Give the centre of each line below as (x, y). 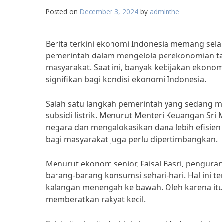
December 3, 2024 (109, 12)
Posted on (63, 12)
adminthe (165, 12)
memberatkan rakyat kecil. (96, 199)
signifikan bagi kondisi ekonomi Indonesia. (126, 79)
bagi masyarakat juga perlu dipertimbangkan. (132, 139)
